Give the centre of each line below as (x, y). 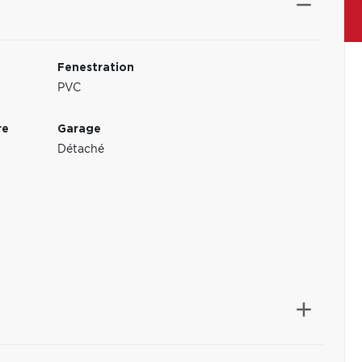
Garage (80, 129)
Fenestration (96, 68)
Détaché (81, 149)
